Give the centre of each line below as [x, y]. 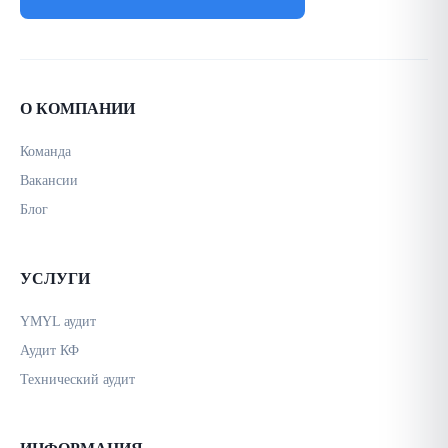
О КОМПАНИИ [77, 109]
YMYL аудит [58, 322]
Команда [45, 152]
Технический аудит [77, 380]
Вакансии [49, 181]
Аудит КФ [49, 351]
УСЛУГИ [55, 279]
